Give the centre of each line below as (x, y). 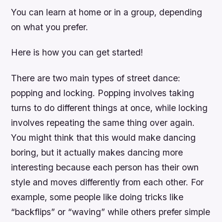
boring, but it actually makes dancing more (97, 152)
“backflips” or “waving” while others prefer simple (111, 212)
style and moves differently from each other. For (108, 182)
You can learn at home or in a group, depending (107, 12)
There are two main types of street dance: (96, 78)
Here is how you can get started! (77, 53)
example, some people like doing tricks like (97, 197)
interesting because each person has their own (105, 167)
